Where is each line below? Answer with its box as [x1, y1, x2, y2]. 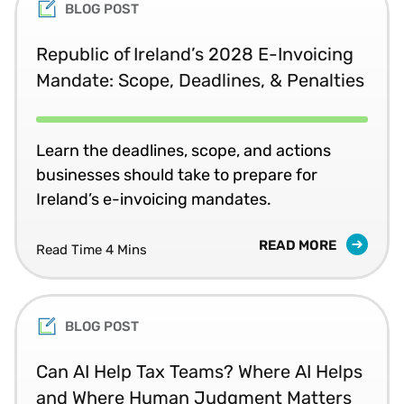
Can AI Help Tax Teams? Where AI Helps [36, 360, 363, 382]
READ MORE [259, 236, 339, 253]
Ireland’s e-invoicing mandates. [36, 188, 271, 209]
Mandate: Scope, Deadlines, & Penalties [36, 69, 364, 91]
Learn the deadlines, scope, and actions [36, 140, 331, 161]
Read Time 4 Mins [36, 241, 147, 258]
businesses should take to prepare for [36, 164, 317, 185]
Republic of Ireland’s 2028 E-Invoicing [36, 42, 353, 65]
